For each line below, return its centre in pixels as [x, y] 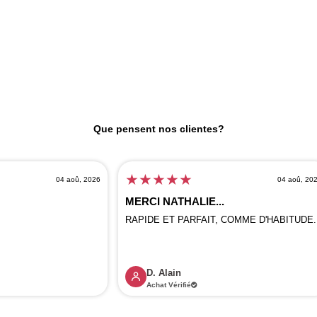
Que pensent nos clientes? [158, 128]
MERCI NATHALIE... [175, 201]
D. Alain [164, 272]
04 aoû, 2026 [79, 179]
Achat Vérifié [169, 284]
